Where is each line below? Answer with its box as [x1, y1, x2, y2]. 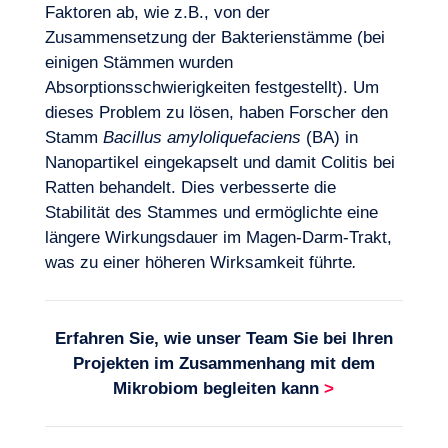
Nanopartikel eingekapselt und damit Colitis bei [44, 153, 395, 172]
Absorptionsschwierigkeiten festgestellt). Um [44, 78, 379, 97]
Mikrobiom [113, 379, 199, 398]
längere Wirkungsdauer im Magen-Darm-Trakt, [44, 228, 392, 247]
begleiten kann [198, 379, 325, 398]
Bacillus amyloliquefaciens [102, 128, 301, 147]
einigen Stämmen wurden [44, 53, 233, 72]
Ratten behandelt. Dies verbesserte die [44, 178, 336, 197]
